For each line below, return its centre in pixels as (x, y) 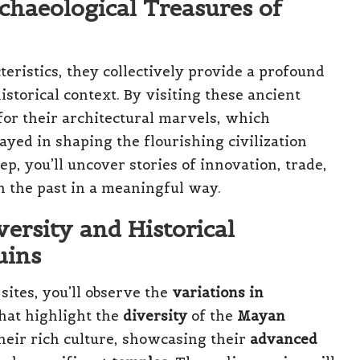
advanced (284, 339)
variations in (218, 292)
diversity (155, 315)
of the (212, 315)
